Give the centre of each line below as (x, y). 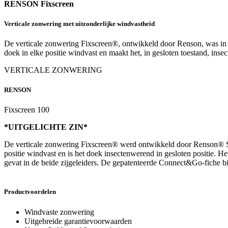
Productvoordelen (30, 192)
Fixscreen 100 (27, 110)
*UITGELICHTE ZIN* (46, 127)
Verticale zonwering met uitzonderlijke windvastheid (79, 23)
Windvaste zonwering (59, 212)
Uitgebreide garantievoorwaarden (78, 221)
